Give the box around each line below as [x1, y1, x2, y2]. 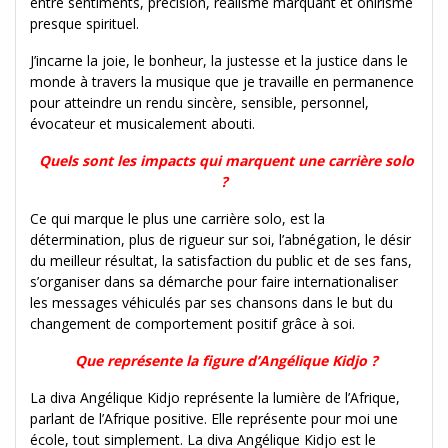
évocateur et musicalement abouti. [30, 113, 255, 133]
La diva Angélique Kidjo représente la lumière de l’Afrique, [30, 387, 400, 407]
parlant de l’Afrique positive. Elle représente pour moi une [30, 408, 398, 428]
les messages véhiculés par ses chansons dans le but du [30, 292, 393, 312]
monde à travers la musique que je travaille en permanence [30, 71, 414, 91]
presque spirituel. [30, 13, 139, 33]
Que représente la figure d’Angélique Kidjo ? [74, 350, 378, 370]
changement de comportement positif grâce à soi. [30, 313, 355, 333]
